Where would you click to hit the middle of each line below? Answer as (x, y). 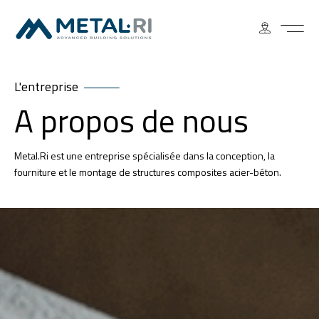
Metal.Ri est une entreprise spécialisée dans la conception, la (145, 156)
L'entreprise (46, 87)
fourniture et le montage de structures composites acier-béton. (148, 172)
